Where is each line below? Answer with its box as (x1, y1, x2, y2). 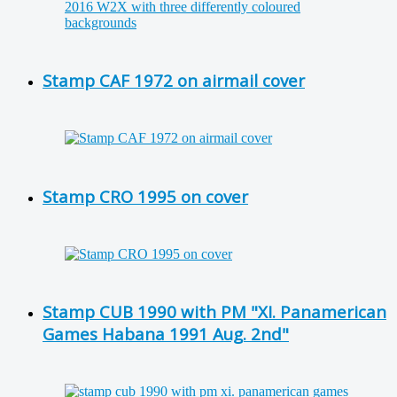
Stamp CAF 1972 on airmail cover (43, 69, 305, 92)
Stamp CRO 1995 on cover (43, 184, 248, 207)
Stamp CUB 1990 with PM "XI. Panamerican (43, 300, 386, 323)
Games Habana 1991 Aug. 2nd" (43, 323, 289, 346)
